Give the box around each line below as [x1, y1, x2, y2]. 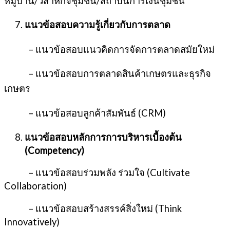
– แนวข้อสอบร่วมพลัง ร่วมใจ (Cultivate [4, 167, 190, 179]
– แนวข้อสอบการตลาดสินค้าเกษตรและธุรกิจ [4, 68, 211, 80]
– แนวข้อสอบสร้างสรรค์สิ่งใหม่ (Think [4, 202, 182, 214]
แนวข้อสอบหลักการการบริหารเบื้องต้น [25, 131, 182, 143]
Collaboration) [4, 180, 67, 192]
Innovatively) [4, 216, 60, 227]
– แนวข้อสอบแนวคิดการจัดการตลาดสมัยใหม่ [4, 43, 215, 55]
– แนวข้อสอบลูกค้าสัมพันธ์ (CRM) [4, 107, 166, 119]
